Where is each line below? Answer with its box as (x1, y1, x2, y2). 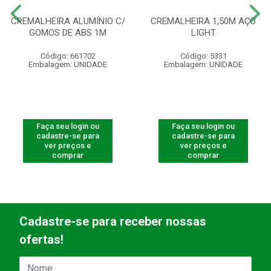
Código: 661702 (40, 51, 96, 60)
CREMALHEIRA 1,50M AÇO (151, 16, 256, 27)
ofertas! (19, 232, 64, 247)
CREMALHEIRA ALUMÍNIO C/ (10, 16, 125, 27)
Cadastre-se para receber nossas (19, 214, 206, 229)
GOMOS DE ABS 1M (29, 27, 106, 38)
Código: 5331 (180, 51, 227, 60)
